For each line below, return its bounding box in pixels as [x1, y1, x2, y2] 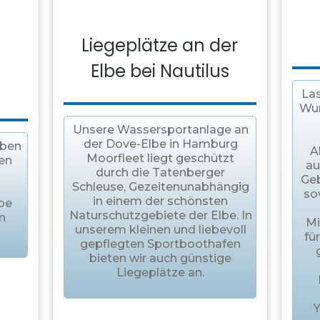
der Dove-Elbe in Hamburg [83, 137, 238, 151]
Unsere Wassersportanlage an [72, 123, 249, 137]
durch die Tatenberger [96, 166, 226, 180]
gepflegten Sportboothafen [80, 237, 241, 251]
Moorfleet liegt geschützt [86, 151, 235, 166]
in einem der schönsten [93, 194, 229, 209]
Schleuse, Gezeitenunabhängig [71, 180, 249, 194]
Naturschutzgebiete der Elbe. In [69, 209, 252, 223]
